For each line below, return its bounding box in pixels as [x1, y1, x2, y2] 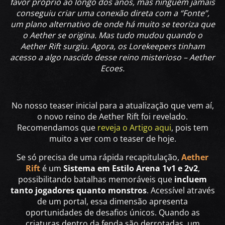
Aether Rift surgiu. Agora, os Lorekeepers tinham [20, 40, 205, 52]
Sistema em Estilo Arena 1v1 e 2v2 [63, 162, 198, 174]
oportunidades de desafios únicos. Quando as [25, 206, 200, 218]
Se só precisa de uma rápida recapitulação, [17, 151, 181, 163]
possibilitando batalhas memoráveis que [18, 173, 174, 185]
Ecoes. [100, 62, 125, 74]
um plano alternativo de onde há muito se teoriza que [10, 18, 215, 30]
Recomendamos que [17, 122, 97, 133]
